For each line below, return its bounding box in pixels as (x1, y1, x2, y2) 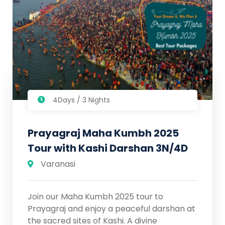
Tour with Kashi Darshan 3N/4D (28, 141, 188, 155)
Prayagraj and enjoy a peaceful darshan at (28, 203, 195, 214)
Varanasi (41, 158, 75, 170)
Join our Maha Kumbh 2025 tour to (28, 191, 163, 202)
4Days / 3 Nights (53, 95, 110, 105)
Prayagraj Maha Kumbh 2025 (28, 126, 179, 140)
